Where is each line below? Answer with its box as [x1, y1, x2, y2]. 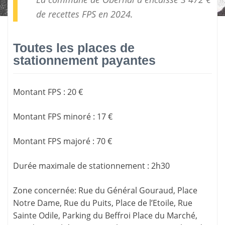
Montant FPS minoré [13, 110, 91, 122]
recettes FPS [48, 8, 96, 21]
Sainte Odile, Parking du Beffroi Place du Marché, [13, 209, 197, 221]
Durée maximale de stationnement [13, 160, 145, 171]
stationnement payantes [13, 53, 156, 68]
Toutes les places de [13, 41, 135, 55]
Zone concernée [13, 184, 74, 196]
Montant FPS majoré [13, 135, 90, 147]
